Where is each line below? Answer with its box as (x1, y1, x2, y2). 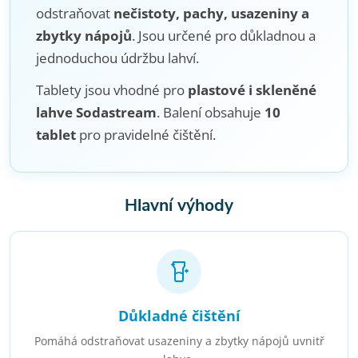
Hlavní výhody (125, 194, 233, 217)
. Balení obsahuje (157, 103, 265, 121)
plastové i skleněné (188, 81, 316, 99)
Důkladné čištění (117, 306, 241, 325)
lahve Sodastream (36, 103, 157, 121)
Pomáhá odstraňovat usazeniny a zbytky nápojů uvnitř (34, 333, 324, 348)
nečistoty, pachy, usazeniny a (113, 4, 309, 22)
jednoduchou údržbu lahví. (36, 49, 199, 67)
